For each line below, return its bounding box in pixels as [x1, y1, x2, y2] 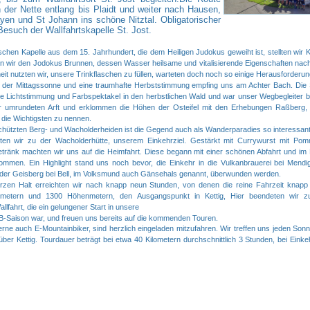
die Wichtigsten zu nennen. [1, 114, 91, 122]
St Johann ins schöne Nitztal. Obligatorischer [36, 15, 221, 25]
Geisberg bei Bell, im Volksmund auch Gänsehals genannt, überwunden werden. [12, 170, 281, 178]
